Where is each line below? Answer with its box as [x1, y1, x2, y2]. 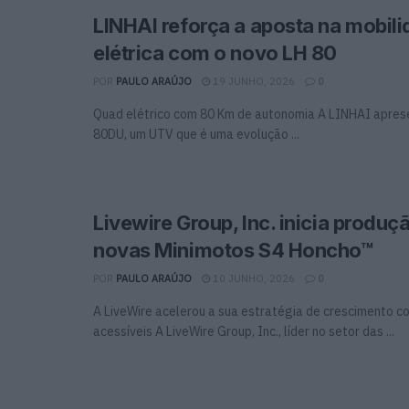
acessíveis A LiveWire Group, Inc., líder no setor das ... [93, 322, 394, 340]
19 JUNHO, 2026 [210, 74, 295, 88]
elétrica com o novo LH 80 [93, 40, 337, 65]
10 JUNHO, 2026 [210, 271, 295, 285]
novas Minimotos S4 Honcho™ [93, 237, 373, 262]
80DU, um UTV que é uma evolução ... [93, 125, 299, 142]
